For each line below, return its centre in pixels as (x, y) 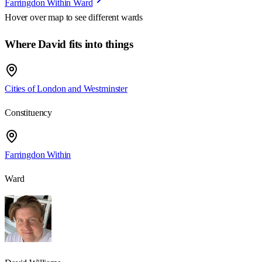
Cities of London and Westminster (66, 89)
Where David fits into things (69, 44)
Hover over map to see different (63, 17)
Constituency (29, 113)
